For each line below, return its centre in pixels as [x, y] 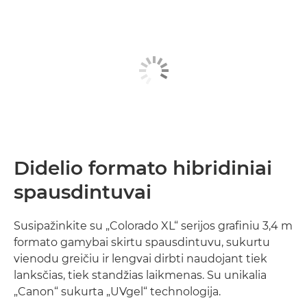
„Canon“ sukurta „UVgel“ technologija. [117, 291]
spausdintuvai [83, 192]
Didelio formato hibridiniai [143, 168]
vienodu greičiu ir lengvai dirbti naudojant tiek [140, 258]
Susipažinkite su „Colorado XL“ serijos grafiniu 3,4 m [153, 225]
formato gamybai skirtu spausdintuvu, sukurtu [142, 242]
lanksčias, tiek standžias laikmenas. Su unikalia [140, 275]
